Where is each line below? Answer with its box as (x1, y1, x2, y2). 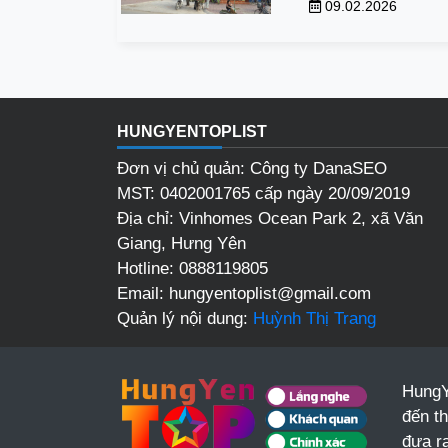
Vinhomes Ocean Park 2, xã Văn (179, 209, 423, 229)
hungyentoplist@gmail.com (169, 284, 371, 304)
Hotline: (117, 259, 179, 279)
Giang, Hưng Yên (117, 234, 246, 254)
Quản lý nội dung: (117, 309, 253, 329)
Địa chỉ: (117, 209, 179, 229)
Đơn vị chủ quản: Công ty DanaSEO (117, 159, 387, 179)
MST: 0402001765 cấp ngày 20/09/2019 (117, 184, 410, 204)
